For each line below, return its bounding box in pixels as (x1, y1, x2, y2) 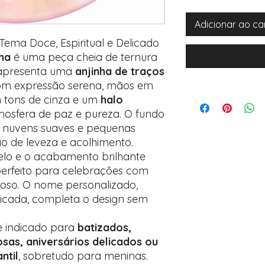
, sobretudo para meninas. (18, 249, 148, 263)
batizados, (77, 221, 131, 234)
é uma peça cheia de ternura (11, 50, 157, 64)
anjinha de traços (75, 64, 164, 78)
